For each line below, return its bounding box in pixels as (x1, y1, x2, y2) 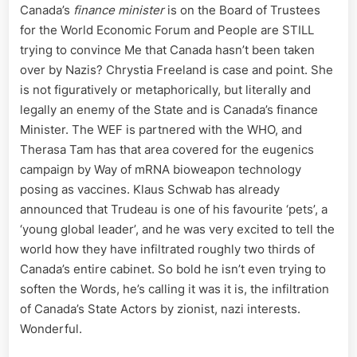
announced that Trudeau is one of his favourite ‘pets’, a (20, 201, 328, 217)
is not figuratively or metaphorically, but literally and (20, 81, 311, 97)
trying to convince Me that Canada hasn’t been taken (20, 41, 315, 57)
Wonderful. (20, 320, 82, 336)
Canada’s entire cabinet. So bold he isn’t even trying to (20, 261, 326, 277)
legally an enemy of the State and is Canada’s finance (20, 101, 318, 117)
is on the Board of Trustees (164, 2, 320, 18)
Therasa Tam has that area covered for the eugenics (20, 141, 314, 157)
